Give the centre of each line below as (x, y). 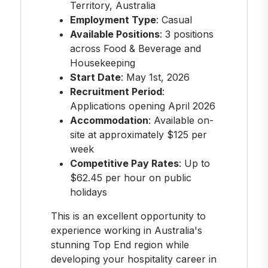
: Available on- (181, 120)
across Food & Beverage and (135, 48)
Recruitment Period (116, 91)
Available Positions (115, 34)
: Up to (194, 163)
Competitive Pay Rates (124, 163)
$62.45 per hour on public (130, 177)
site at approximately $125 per (138, 134)
